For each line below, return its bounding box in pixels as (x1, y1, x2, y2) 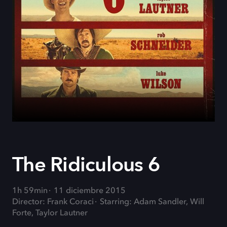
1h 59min (12, 187, 48, 195)
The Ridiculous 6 (12, 151, 160, 179)
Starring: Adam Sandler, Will (100, 198, 204, 206)
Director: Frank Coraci (12, 198, 94, 206)
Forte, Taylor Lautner (12, 209, 88, 217)
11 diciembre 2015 (54, 187, 126, 195)
